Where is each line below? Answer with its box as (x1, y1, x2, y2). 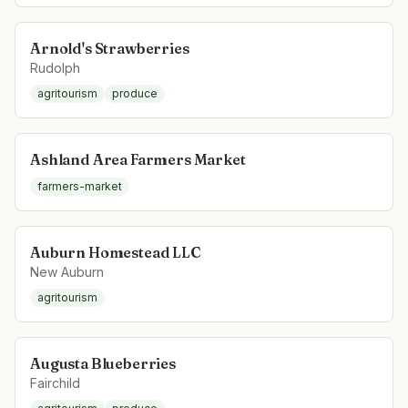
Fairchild (30, 375, 80, 391)
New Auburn (30, 264, 104, 280)
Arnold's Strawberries (30, 39, 189, 57)
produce (112, 87, 158, 100)
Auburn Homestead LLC (30, 243, 201, 261)
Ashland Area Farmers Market (30, 150, 246, 168)
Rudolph (30, 60, 80, 76)
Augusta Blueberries (30, 354, 176, 372)
